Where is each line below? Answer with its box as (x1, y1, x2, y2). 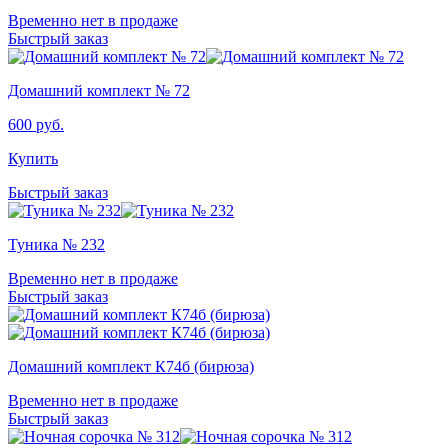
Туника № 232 (8, 235, 105, 253)
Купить (8, 149, 58, 167)
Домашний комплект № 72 (8, 81, 190, 99)
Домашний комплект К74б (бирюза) (8, 357, 254, 375)
